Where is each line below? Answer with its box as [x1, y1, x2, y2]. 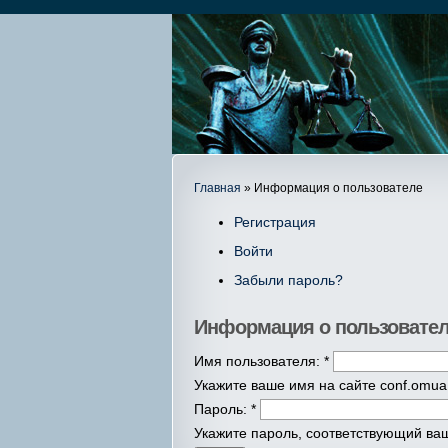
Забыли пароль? [233, 271, 343, 288]
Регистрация [233, 213, 316, 230]
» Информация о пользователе [240, 180, 423, 195]
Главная [193, 180, 241, 195]
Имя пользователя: [193, 353, 324, 370]
